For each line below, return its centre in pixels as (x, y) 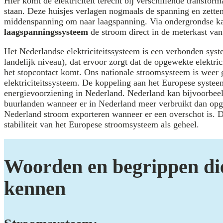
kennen (35, 188)
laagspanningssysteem (46, 32)
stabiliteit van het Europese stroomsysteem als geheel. (102, 125)
